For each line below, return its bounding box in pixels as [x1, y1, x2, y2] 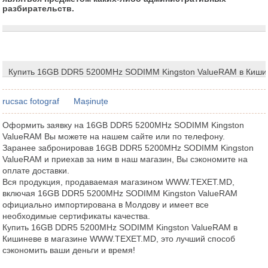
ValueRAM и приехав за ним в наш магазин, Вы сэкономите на [2, 154, 248, 164]
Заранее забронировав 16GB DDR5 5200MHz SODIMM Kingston [2, 142, 254, 153]
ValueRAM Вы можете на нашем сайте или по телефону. [2, 131, 226, 141]
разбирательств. [2, 3, 75, 13]
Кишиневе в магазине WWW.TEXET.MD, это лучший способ [2, 233, 236, 243]
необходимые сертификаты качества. [2, 211, 151, 221]
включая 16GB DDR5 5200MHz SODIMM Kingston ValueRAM [2, 188, 238, 198]
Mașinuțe [74, 96, 109, 106]
